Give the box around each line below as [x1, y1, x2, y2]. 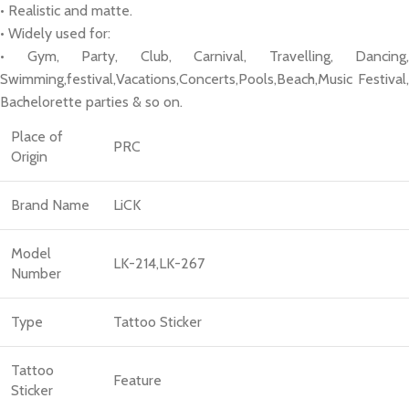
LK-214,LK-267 [113, 255, 204, 273]
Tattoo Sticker [113, 313, 202, 331]
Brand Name [11, 196, 89, 215]
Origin [11, 148, 47, 166]
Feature [113, 372, 162, 390]
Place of [11, 128, 63, 146]
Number [11, 265, 61, 283]
